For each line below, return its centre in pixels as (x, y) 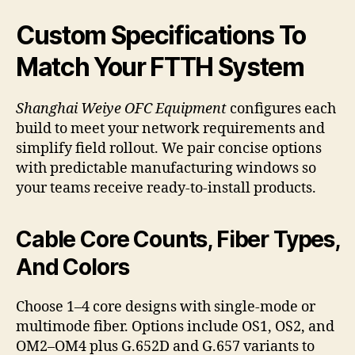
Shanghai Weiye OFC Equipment (121, 109)
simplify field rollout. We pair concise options (169, 148)
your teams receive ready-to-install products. (166, 188)
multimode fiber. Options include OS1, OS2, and (175, 326)
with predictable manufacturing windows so (166, 168)
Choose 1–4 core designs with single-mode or (166, 307)
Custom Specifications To (161, 35)
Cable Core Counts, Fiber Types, (177, 239)
